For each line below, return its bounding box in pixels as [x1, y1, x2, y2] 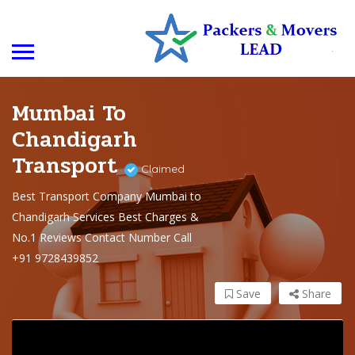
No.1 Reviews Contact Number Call [12, 230, 192, 246]
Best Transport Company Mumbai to [12, 189, 201, 204]
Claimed [138, 162, 185, 177]
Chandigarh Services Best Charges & [12, 209, 199, 225]
